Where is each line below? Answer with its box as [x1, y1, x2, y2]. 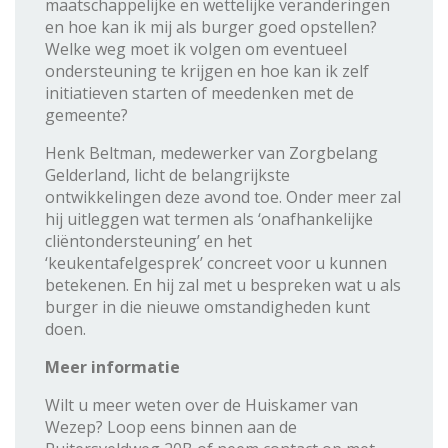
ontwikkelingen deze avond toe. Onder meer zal [45, 185, 401, 208]
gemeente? [45, 103, 128, 126]
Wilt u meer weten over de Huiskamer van [45, 393, 358, 416]
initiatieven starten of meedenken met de [45, 81, 354, 104]
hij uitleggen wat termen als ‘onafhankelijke [45, 207, 373, 230]
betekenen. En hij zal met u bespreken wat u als [45, 273, 401, 296]
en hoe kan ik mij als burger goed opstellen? [45, 15, 377, 38]
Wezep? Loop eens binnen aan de [45, 415, 297, 438]
